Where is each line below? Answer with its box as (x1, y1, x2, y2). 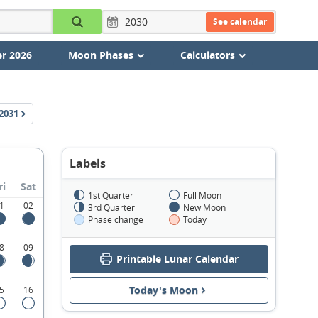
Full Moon (183, 190, 221, 201)
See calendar (212, 15, 267, 28)
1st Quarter (88, 190, 133, 201)
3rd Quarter (88, 202, 135, 213)
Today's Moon (129, 283, 198, 297)
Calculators (180, 48, 235, 62)
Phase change (88, 214, 143, 225)
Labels (70, 155, 106, 171)
